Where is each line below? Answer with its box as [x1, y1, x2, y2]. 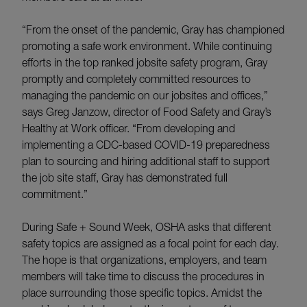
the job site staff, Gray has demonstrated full [22, 171, 228, 184]
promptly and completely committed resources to [22, 72, 251, 85]
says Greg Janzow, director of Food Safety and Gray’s [22, 105, 271, 118]
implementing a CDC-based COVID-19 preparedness [22, 138, 270, 151]
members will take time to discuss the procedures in [22, 269, 265, 282]
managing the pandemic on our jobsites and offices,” [22, 88, 268, 101]
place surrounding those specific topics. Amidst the [22, 286, 262, 299]
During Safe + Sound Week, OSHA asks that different [22, 220, 271, 233]
